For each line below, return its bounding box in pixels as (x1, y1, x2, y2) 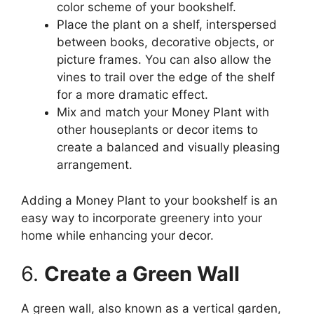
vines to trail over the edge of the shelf (57, 70, 275, 85)
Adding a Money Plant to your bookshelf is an (21, 193, 278, 207)
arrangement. (57, 158, 132, 172)
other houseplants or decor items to (57, 123, 258, 137)
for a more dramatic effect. (57, 88, 208, 102)
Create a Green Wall (44, 261, 240, 287)
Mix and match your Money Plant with (57, 105, 269, 120)
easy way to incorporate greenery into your (21, 210, 262, 225)
